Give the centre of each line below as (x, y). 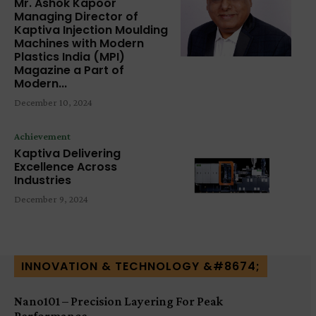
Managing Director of (76, 16)
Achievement (42, 136)
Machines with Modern (79, 43)
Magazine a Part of (69, 70)
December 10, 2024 (53, 102)
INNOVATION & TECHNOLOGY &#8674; (141, 266)
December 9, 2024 (51, 199)
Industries (43, 180)
